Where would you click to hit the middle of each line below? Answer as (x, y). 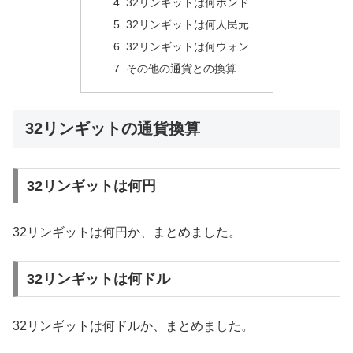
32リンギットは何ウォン (188, 47)
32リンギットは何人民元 (188, 25)
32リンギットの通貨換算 (113, 128)
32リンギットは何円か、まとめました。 (127, 232)
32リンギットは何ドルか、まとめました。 (133, 325)
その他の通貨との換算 (182, 69)
